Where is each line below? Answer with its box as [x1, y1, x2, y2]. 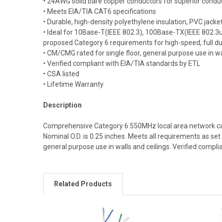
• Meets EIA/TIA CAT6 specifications [43, 7, 156, 15]
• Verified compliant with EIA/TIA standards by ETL [43, 59, 200, 67]
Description [43, 101, 82, 109]
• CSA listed [43, 69, 79, 78]
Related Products [54, 179, 112, 188]
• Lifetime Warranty [43, 80, 104, 88]
